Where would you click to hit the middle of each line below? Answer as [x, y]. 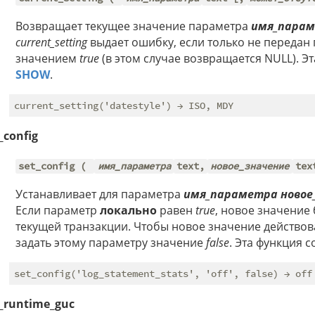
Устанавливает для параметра [99, 194]
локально [128, 210]
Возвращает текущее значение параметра [133, 26]
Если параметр [58, 210]
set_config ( [55, 166]
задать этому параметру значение [111, 242]
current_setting [51, 42]
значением [47, 58]
